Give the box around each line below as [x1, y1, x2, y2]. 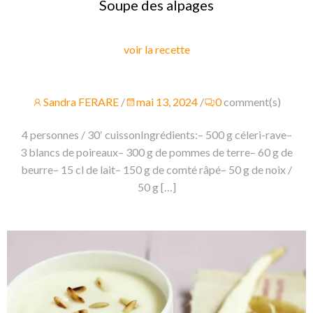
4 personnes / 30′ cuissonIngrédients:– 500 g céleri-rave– [21, 128, 292, 142]
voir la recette [123, 43, 190, 57]
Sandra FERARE [43, 95, 119, 109]
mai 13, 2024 [136, 95, 198, 109]
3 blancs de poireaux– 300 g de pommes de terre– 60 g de [20, 145, 293, 159]
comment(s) [224, 95, 281, 109]
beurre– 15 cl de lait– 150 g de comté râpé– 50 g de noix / [21, 163, 292, 177]
